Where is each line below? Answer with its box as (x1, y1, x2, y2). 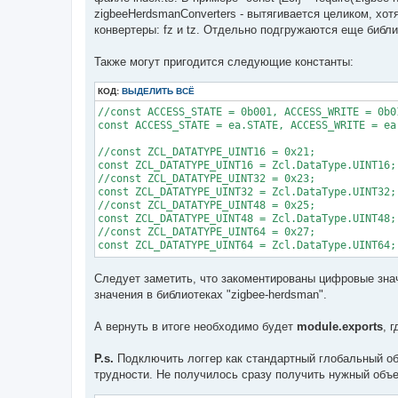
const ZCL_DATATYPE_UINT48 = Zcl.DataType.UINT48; (98, 211, 396, 225)
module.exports (297, 320, 383, 334)
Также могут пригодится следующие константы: (94, 54, 354, 68)
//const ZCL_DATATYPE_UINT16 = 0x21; (98, 145, 315, 158)
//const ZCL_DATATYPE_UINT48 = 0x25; (98, 198, 315, 211)
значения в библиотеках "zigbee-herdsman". (94, 288, 327, 302)
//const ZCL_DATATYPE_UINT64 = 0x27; (98, 225, 315, 238)
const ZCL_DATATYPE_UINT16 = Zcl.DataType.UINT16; (98, 158, 396, 171)
